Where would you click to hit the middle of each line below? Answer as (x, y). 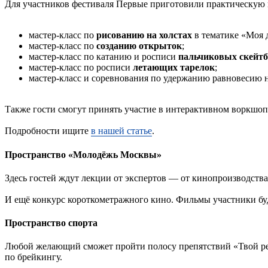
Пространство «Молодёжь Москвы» (83, 154)
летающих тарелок (174, 68)
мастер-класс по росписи (81, 68)
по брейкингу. (33, 257)
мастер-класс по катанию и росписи (103, 57)
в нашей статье (121, 131)
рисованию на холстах (144, 35)
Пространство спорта (51, 223)
